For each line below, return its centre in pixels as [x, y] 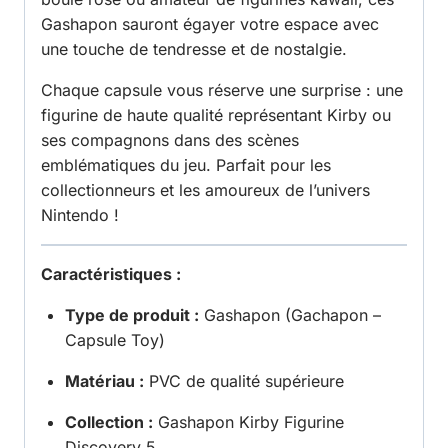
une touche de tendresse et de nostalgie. [194, 49]
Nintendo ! [80, 215]
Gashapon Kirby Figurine [248, 422]
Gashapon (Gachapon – [290, 315]
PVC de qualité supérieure [244, 381]
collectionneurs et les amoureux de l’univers [205, 190]
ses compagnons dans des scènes [170, 140]
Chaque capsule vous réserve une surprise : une [222, 90]
